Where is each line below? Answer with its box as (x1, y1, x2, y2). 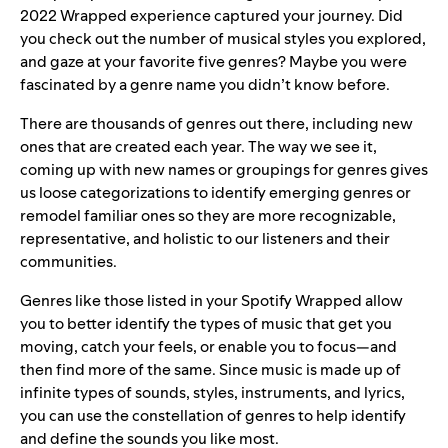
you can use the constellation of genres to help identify (20, 405, 406, 427)
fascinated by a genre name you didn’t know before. (20, 74, 390, 96)
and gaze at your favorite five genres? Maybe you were (20, 51, 407, 73)
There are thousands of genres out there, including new (20, 113, 413, 135)
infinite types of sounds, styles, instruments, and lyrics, (20, 382, 405, 404)
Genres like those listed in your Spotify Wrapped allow (20, 290, 403, 312)
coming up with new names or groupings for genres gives (20, 159, 428, 181)
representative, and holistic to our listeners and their (20, 228, 390, 250)
